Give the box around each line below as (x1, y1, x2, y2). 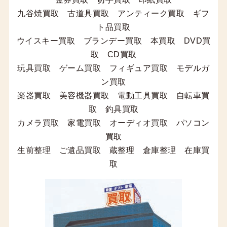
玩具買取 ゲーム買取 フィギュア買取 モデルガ (17, 63, 210, 72)
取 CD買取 (90, 50, 137, 59)
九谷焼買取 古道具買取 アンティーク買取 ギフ (17, 9, 210, 18)
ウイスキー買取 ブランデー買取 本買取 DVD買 (16, 36, 211, 45)
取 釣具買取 (88, 104, 139, 113)
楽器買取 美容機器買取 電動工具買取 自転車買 (17, 91, 210, 100)
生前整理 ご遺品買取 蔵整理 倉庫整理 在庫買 (17, 145, 210, 155)
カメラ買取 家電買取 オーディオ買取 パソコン (17, 118, 210, 127)
